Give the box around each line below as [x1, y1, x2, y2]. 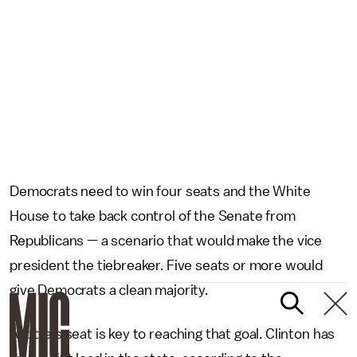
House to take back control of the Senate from [10, 209, 296, 223]
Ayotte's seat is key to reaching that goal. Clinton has [10, 327, 335, 341]
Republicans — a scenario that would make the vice [10, 233, 323, 248]
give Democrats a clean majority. [10, 283, 208, 297]
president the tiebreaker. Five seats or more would [10, 258, 323, 273]
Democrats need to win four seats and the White [10, 184, 311, 198]
